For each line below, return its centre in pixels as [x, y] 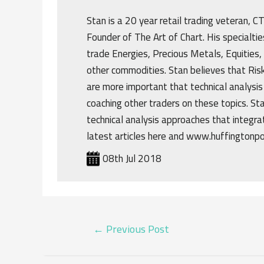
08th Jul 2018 [132, 158]
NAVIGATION [126, 250]
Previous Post [136, 228]
